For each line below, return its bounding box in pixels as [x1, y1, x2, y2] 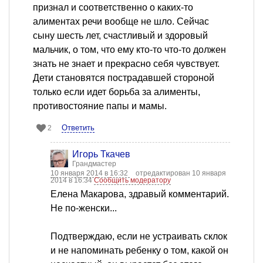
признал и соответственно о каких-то [33, 2, 193, 13]
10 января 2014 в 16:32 [50, 169, 130, 178]
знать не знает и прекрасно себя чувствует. [33, 59, 220, 69]
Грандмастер [72, 160, 116, 168]
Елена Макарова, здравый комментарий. [50, 189, 229, 200]
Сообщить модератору [94, 176, 171, 185]
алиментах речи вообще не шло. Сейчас [33, 16, 209, 27]
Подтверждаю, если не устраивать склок [50, 231, 227, 242]
